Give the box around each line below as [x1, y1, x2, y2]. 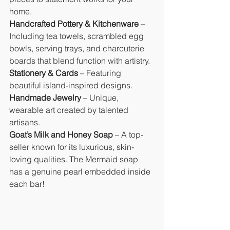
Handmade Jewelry [9, 92, 81, 103]
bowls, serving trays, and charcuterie [9, 43, 146, 54]
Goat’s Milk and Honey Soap [9, 129, 113, 140]
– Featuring [78, 68, 123, 79]
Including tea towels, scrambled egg [9, 31, 146, 42]
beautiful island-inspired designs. [9, 80, 132, 91]
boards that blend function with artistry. [9, 55, 150, 66]
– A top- [113, 129, 143, 140]
